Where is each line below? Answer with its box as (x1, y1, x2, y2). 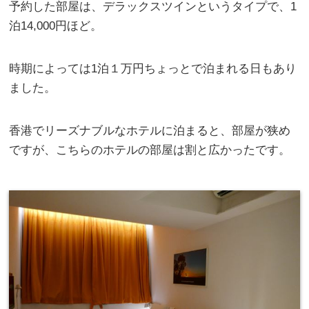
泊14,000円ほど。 (9, 19, 103, 33)
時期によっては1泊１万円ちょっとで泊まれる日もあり (9, 62, 297, 76)
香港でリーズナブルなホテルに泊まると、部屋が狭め (9, 124, 291, 138)
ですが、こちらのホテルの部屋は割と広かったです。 (9, 143, 291, 157)
